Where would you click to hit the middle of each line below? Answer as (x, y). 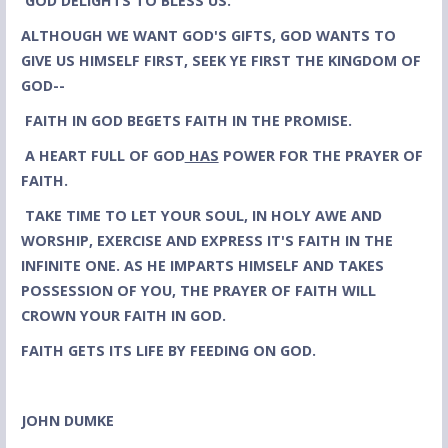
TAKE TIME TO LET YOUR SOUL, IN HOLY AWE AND (203, 216)
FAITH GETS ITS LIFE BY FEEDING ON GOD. (168, 351)
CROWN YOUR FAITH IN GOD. (123, 316)
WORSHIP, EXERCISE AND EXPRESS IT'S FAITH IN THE (206, 241)
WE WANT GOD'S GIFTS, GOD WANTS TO (249, 36)
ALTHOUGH (61, 36)
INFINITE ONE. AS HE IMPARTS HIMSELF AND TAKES (202, 266)
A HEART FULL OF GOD (104, 156)
